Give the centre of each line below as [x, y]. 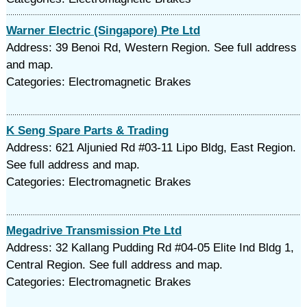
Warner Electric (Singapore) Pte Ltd [103, 30]
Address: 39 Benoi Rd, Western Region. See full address [151, 48]
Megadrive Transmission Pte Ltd [94, 231]
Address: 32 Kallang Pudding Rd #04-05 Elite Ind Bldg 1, [150, 248]
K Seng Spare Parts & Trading [87, 131]
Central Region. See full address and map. [114, 265]
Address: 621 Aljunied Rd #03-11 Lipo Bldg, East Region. [151, 148]
